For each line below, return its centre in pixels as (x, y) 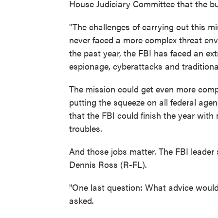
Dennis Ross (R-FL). (108, 164)
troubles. (86, 128)
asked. (82, 200)
